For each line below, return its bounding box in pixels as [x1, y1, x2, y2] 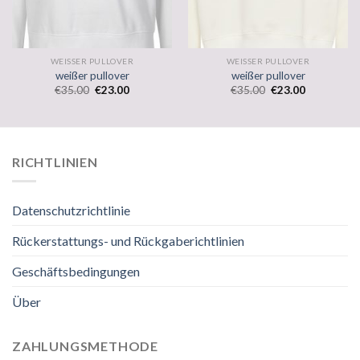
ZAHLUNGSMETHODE [12, 338, 158, 354]
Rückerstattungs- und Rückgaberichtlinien [12, 233, 244, 249]
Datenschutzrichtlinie [12, 202, 130, 219]
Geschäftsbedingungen [12, 264, 140, 280]
